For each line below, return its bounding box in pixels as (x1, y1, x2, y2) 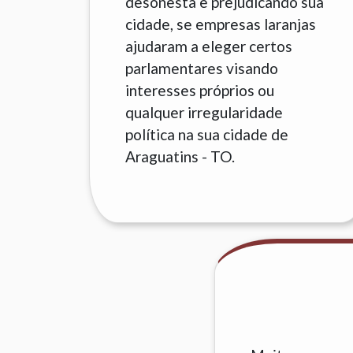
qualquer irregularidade (125, 103, 284, 121)
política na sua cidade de (125, 125, 289, 143)
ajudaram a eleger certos (125, 37, 293, 55)
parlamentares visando (125, 59, 279, 77)
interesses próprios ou (125, 81, 275, 99)
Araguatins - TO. (125, 147, 236, 165)
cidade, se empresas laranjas (125, 15, 317, 33)
